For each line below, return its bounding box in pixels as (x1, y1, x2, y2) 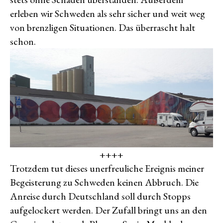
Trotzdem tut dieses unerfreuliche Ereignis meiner (10, 162, 204, 175)
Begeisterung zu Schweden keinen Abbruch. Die (10, 176, 199, 189)
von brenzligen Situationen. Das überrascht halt (10, 21, 195, 34)
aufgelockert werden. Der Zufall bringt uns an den (10, 204, 207, 217)
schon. (10, 35, 36, 48)
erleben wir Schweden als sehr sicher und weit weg (10, 7, 205, 20)
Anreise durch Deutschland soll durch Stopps (10, 190, 191, 203)
